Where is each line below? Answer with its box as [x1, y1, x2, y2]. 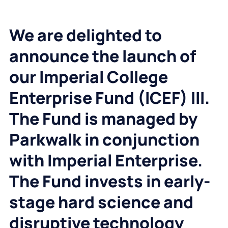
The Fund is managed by [9, 107, 197, 130]
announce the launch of [9, 45, 196, 68]
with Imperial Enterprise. [9, 149, 203, 172]
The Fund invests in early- [9, 170, 210, 193]
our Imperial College [9, 66, 168, 89]
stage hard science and [9, 191, 193, 214]
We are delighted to [9, 24, 162, 47]
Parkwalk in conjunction [9, 128, 199, 151]
